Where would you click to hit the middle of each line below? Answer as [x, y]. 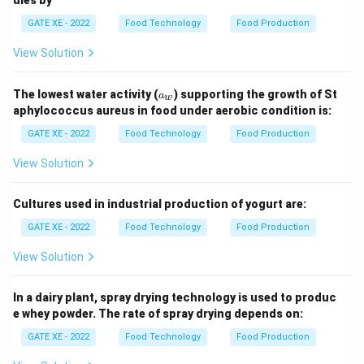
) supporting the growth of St [256, 94]
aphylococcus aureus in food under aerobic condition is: [172, 110]
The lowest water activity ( [86, 94]
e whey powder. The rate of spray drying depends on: [158, 313]
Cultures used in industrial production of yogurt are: [160, 204]
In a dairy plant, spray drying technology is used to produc [175, 297]
